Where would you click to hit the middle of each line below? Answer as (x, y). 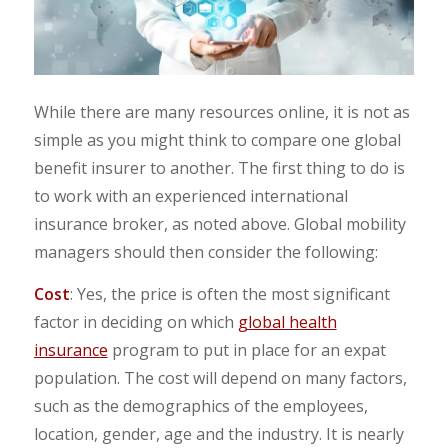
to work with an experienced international (190, 196)
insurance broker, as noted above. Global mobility (219, 224)
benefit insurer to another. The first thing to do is (219, 168)
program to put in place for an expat (246, 349)
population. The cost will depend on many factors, (220, 377)
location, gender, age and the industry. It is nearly (218, 433)
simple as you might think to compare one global (217, 140)
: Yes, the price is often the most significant (229, 293)
